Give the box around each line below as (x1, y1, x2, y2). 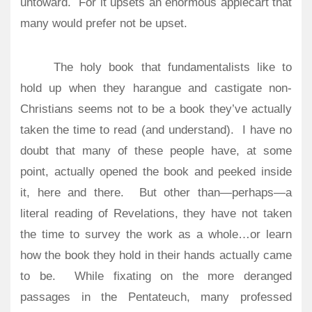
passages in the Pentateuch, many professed (20, 290, 292, 304)
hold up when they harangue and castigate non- (20, 81, 292, 95)
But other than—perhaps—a (139, 186, 292, 200)
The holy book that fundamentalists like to (54, 61, 292, 75)
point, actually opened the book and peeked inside (20, 165, 292, 179)
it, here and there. (20, 186, 125, 200)
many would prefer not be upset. (20, 16, 187, 30)
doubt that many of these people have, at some (20, 144, 292, 158)
